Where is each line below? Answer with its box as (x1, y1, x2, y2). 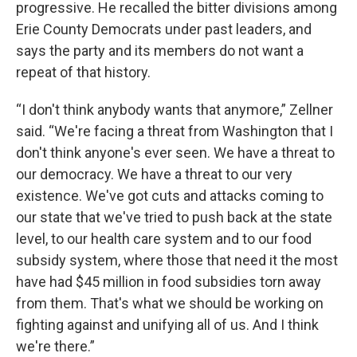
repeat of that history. (16, 64, 151, 80)
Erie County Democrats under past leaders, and (16, 21, 312, 37)
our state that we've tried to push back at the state (16, 209, 332, 226)
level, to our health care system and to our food (16, 230, 312, 247)
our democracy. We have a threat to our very (16, 166, 292, 182)
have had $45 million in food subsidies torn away (16, 273, 321, 290)
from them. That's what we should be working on (16, 295, 324, 312)
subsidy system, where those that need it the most (16, 252, 338, 269)
